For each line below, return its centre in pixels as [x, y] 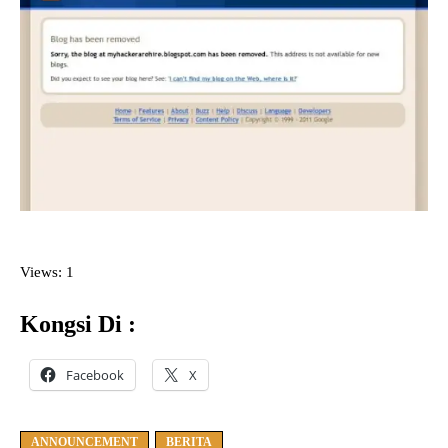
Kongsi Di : [78, 324]
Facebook [95, 375]
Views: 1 [47, 272]
